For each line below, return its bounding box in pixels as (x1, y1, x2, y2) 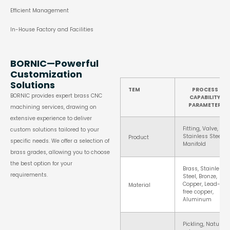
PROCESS (191, 86, 218, 94)
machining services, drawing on (10, 103, 97, 111)
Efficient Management (10, 7, 69, 15)
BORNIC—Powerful (10, 57, 99, 70)
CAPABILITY (189, 93, 220, 102)
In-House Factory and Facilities (10, 25, 93, 33)
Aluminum (183, 196, 212, 204)
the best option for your (10, 160, 72, 168)
